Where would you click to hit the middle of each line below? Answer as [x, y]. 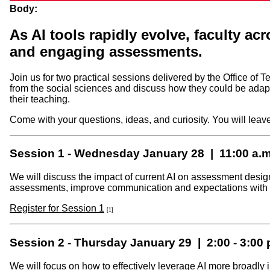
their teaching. [40, 99]
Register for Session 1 [57, 209]
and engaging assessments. [106, 51]
